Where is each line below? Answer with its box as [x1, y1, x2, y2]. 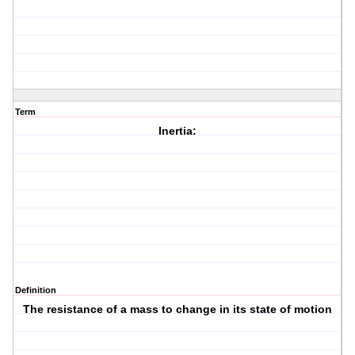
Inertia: [158, 124, 197, 138]
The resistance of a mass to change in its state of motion [23, 303, 333, 316]
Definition [15, 285, 56, 296]
